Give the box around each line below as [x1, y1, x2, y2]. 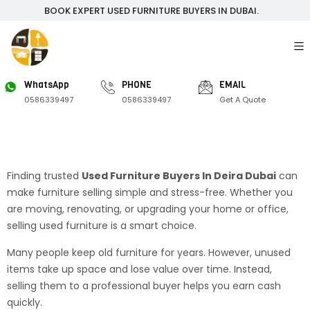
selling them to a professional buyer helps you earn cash [7, 279, 281, 293]
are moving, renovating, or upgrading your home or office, [7, 202, 289, 216]
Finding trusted [7, 169, 82, 183]
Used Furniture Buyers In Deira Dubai [82, 169, 276, 183]
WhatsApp [24, 79, 69, 91]
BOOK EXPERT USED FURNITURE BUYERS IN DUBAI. [44, 3, 259, 17]
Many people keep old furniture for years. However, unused [7, 246, 291, 259]
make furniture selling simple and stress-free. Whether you [7, 185, 293, 199]
